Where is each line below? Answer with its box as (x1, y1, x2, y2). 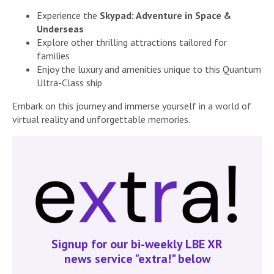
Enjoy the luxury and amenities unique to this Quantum (37, 62, 261, 75)
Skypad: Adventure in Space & (100, 9, 231, 21)
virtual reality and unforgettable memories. (12, 113, 190, 125)
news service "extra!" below (64, 250, 210, 267)
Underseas (37, 22, 84, 35)
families (37, 49, 70, 62)
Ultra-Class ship (37, 76, 102, 89)
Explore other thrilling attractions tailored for (37, 35, 227, 48)
